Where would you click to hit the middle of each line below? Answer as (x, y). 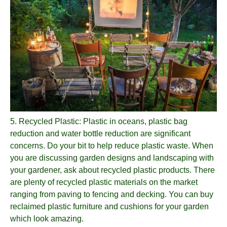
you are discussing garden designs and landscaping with (112, 158)
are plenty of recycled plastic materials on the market (104, 182)
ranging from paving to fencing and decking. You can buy (112, 195)
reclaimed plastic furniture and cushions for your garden (109, 207)
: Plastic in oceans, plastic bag (133, 122)
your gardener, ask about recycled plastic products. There (112, 170)
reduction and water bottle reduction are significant (100, 134)
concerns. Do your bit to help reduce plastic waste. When (112, 146)
